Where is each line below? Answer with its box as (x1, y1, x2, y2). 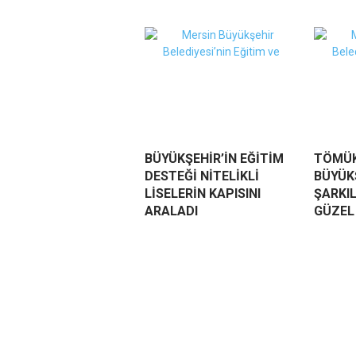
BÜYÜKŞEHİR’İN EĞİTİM (145, 151, 284, 167)
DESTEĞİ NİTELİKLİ (145, 168, 259, 184)
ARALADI (145, 203, 198, 219)
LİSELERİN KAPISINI (145, 186, 261, 202)
